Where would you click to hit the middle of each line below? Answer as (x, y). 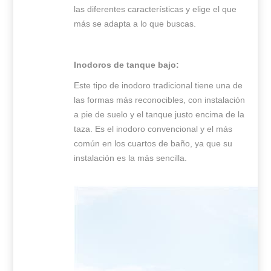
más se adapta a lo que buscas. (135, 24)
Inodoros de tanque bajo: (127, 65)
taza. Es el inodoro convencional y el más (153, 129)
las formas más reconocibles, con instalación (160, 100)
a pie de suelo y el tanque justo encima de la (159, 115)
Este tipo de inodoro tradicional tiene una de (158, 86)
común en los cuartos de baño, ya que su (153, 144)
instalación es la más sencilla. (131, 158)
